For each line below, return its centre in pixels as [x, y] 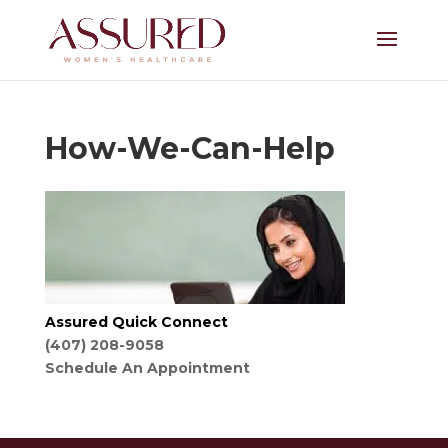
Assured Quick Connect [136, 322]
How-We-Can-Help [189, 148]
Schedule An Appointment [147, 368]
